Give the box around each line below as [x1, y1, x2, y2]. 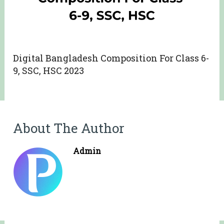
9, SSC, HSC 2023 [13, 64, 84, 77]
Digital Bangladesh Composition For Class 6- [13, 52, 209, 64]
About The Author [13, 119, 125, 137]
